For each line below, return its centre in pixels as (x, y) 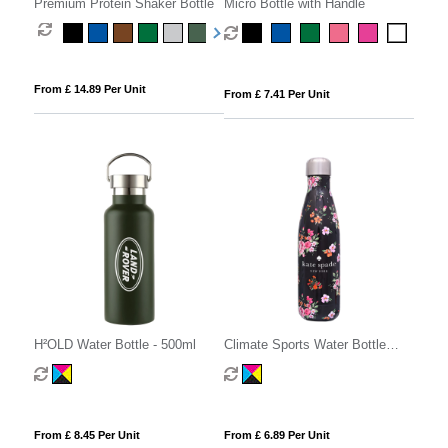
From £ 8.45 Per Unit (86, 434)
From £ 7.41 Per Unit (276, 94)
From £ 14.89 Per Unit (89, 89)
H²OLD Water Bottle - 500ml (114, 344)
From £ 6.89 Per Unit (276, 434)
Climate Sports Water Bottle (304, 344)
